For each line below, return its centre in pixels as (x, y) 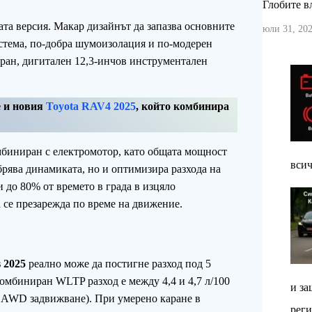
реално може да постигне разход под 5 (118, 264)
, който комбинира (182, 107)
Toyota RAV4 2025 (91, 107)
